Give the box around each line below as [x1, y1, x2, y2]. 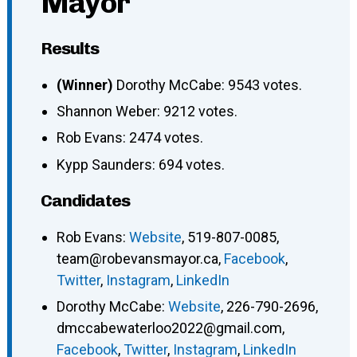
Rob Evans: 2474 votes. [56, 129, 203, 147]
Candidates [40, 190, 130, 210]
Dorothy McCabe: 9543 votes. [116, 76, 302, 93]
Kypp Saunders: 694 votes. [56, 155, 225, 173]
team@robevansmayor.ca [56, 249, 218, 267]
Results [40, 37, 99, 58]
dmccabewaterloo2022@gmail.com [56, 320, 282, 337]
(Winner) [56, 76, 116, 93]
